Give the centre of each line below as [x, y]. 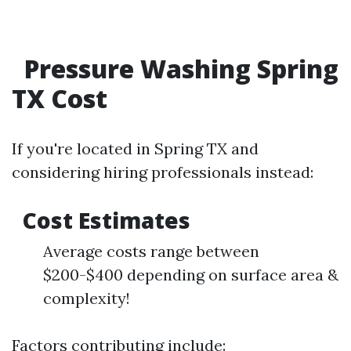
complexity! [87, 298]
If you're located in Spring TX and [135, 148]
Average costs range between [151, 251]
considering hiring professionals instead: [163, 172]
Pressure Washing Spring [178, 69]
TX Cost [60, 98]
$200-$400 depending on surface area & [191, 275]
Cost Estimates [104, 220]
